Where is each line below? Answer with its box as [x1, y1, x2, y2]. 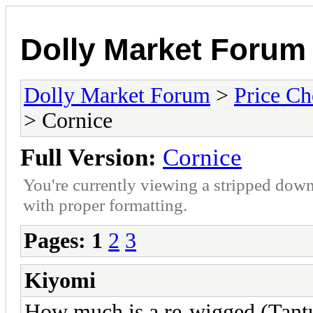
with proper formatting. [23, 194, 187, 214]
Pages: [24, 228, 86, 253]
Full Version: [20, 143, 156, 171]
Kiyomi [24, 268, 96, 293]
